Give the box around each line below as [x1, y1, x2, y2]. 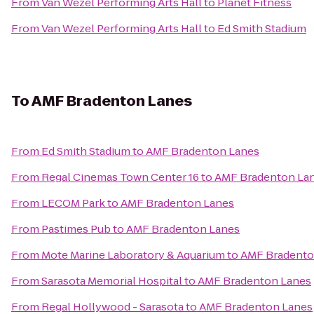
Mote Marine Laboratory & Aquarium [41, 247, 225, 262]
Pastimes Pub [41, 221, 111, 236]
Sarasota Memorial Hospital [41, 273, 182, 288]
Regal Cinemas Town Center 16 [41, 170, 199, 184]
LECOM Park [41, 196, 105, 210]
